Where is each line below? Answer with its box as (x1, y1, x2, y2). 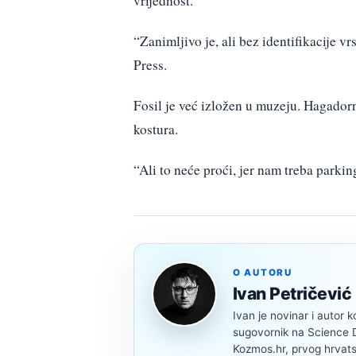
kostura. (133, 120, 178, 138)
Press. (133, 55, 167, 74)
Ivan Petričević (233, 284, 352, 304)
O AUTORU (233, 267, 292, 279)
